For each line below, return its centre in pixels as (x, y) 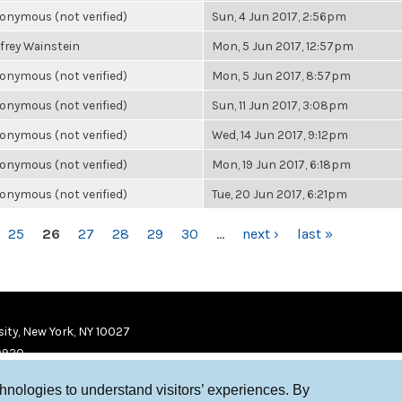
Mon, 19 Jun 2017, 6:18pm (281, 164)
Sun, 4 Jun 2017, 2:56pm (279, 16)
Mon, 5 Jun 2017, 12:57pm (283, 46)
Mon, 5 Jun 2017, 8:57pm (281, 75)
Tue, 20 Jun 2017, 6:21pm (280, 194)
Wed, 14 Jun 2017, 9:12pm (280, 135)
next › (260, 234)
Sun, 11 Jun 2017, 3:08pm (280, 105)
